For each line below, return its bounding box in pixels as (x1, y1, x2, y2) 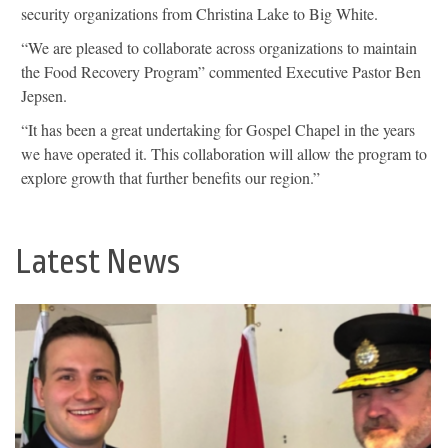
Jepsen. (21, 85, 67, 107)
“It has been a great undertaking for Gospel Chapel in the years (21, 119, 415, 141)
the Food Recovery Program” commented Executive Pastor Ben (21, 61, 421, 83)
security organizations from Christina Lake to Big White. (21, 3, 378, 25)
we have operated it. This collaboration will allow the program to (21, 143, 427, 165)
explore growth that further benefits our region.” (21, 167, 320, 189)
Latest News (15, 243, 180, 282)
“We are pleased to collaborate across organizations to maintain (21, 37, 417, 59)
